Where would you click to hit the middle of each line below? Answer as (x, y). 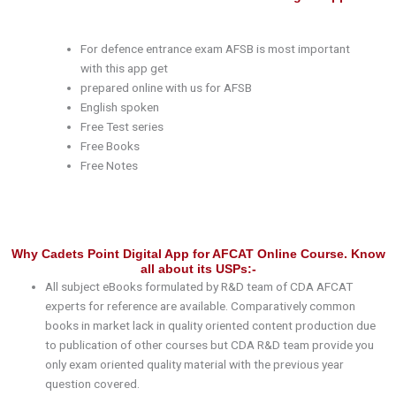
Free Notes (110, 166)
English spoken (120, 107)
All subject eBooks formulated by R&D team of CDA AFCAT (199, 286)
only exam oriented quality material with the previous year (195, 364)
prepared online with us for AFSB (167, 88)
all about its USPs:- (198, 269)
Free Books (110, 146)
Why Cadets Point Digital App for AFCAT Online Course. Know (198, 254)
